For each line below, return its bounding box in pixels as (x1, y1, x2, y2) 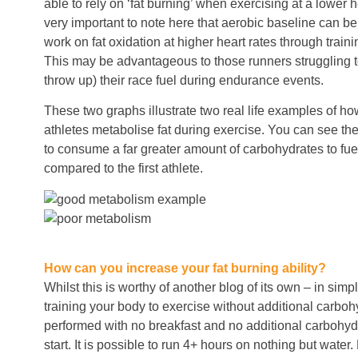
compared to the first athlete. (44, 161, 203, 176)
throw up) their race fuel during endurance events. (44, 74, 324, 88)
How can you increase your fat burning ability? (44, 261, 326, 276)
